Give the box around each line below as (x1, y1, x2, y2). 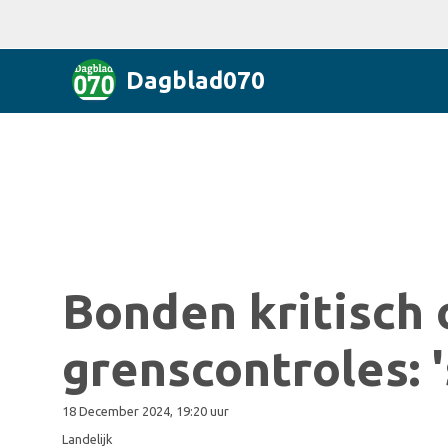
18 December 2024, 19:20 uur (62, 404, 229, 418)
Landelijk (62, 432, 113, 446)
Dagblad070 (126, 67, 265, 94)
